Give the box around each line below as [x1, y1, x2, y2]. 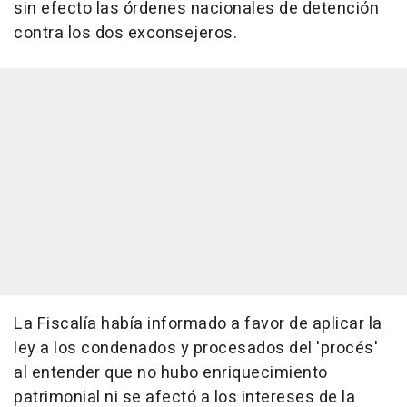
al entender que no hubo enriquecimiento [14, 361, 328, 386]
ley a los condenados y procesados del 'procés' [14, 336, 378, 362]
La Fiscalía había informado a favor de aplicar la [14, 312, 382, 337]
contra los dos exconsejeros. [14, 21, 237, 46]
